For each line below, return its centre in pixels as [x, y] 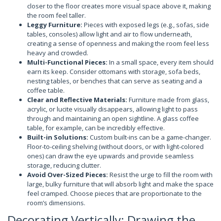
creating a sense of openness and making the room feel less [118, 43]
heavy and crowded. [58, 53]
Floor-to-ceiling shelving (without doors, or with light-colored [115, 147]
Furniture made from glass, [168, 100]
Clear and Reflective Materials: [77, 100]
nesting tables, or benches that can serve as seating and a [115, 81]
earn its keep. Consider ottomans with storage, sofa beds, [114, 72]
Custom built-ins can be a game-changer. [150, 137]
